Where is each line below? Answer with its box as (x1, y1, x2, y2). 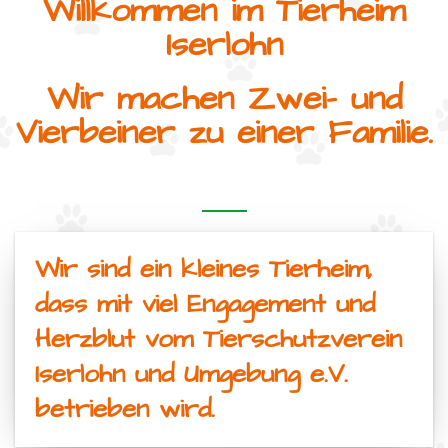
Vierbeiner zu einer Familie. (15, 108, 433, 157)
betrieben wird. (35, 391, 215, 427)
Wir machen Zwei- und (46, 74, 402, 123)
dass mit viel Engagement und (35, 286, 375, 322)
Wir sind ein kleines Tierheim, (35, 251, 373, 287)
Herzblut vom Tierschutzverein (35, 321, 402, 357)
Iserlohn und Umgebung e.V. (35, 356, 358, 392)
